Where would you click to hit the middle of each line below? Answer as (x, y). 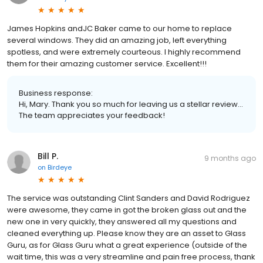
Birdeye (60, 167)
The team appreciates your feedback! (92, 115)
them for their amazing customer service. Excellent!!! (107, 63)
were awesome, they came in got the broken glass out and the (127, 210)
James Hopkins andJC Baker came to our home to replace (119, 28)
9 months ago (230, 158)
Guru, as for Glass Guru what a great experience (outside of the (127, 245)
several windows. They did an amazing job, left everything (117, 40)
